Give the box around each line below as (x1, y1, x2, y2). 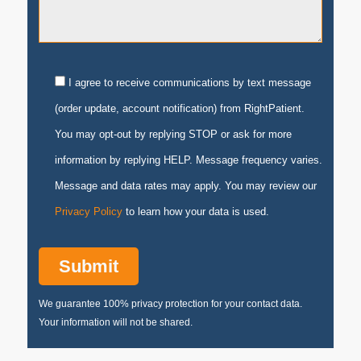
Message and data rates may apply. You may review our (54, 180, 317, 193)
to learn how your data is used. (122, 205, 269, 218)
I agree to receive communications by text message (68, 77, 311, 89)
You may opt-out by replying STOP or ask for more (54, 128, 292, 141)
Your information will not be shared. (38, 316, 193, 328)
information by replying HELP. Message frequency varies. (54, 154, 322, 167)
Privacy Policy (54, 205, 122, 218)
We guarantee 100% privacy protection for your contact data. (38, 297, 302, 309)
